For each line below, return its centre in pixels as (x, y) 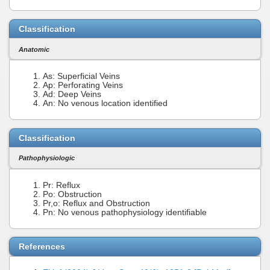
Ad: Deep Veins (72, 95)
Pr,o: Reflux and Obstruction (96, 203)
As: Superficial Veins (81, 77)
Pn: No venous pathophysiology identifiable (125, 212)
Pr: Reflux (61, 185)
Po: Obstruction (72, 194)
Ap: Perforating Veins (83, 86)
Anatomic (34, 49)
